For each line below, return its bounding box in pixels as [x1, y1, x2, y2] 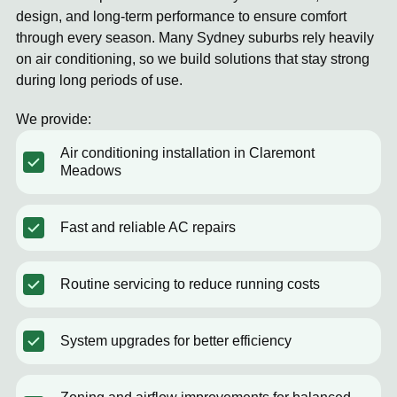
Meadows [60, 163, 121, 178]
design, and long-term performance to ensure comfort [16, 9, 346, 24]
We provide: [16, 112, 91, 127]
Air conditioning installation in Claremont [60, 145, 315, 160]
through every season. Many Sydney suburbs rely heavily [16, 30, 374, 45]
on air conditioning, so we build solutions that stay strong [16, 51, 370, 66]
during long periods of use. [16, 73, 183, 88]
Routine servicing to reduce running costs [60, 276, 320, 292]
